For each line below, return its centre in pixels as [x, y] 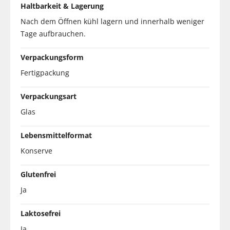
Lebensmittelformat [56, 135]
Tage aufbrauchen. [53, 33]
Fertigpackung [45, 72]
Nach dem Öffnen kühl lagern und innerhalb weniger [112, 21]
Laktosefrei [41, 213]
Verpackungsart [49, 96]
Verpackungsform [52, 57]
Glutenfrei [38, 174]
